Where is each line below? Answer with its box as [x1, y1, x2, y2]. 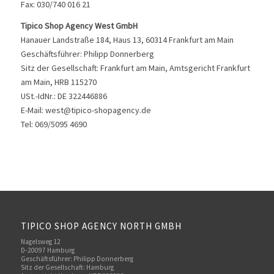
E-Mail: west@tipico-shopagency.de [20, 105, 151, 116]
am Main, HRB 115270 [20, 76, 97, 88]
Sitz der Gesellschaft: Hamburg [20, 262, 114, 272]
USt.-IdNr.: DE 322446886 [20, 91, 107, 102]
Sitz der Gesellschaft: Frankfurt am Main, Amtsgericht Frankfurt [20, 62, 250, 74]
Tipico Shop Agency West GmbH [20, 20, 138, 32]
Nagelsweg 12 [20, 237, 61, 246]
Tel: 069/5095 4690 [20, 119, 87, 130]
